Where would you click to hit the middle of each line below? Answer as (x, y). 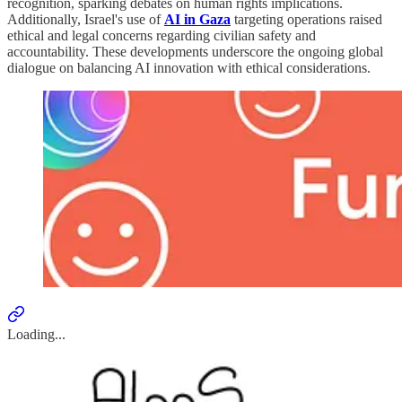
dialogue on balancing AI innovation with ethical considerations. (189, 67)
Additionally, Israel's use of (86, 19)
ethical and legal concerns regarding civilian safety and (162, 35)
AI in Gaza (197, 19)
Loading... (36, 334)
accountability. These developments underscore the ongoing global (195, 51)
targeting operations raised (306, 19)
